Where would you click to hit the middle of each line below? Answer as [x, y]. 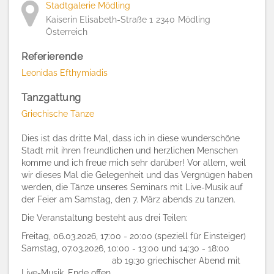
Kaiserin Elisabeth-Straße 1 [99, 20]
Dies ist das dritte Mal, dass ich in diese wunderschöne [131, 138]
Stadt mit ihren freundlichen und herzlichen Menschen [130, 150]
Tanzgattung [51, 98]
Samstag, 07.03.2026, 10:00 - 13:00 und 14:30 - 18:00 [125, 248]
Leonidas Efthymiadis [65, 73]
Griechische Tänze [58, 114]
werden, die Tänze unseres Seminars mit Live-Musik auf [132, 187]
